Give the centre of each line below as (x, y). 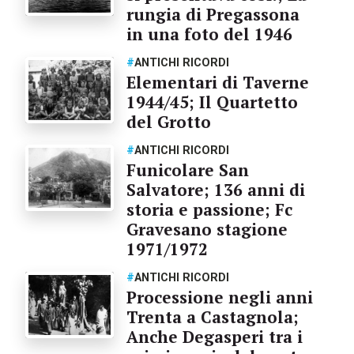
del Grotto (168, 121)
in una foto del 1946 (209, 34)
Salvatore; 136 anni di (215, 189)
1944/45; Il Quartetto (212, 102)
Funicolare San (187, 169)
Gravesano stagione (207, 229)
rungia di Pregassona (213, 14)
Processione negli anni (219, 297)
